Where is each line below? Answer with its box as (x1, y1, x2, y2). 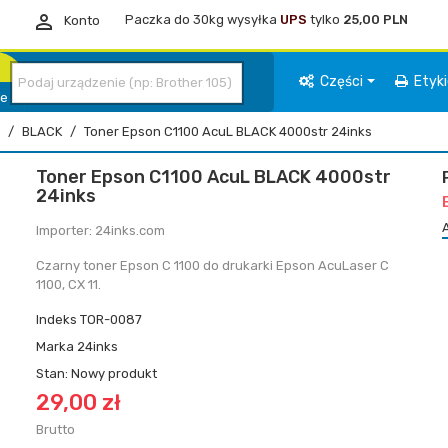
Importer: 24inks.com (35, 223, 165, 238)
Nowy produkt (70, 366, 157, 381)
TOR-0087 (79, 312, 142, 327)
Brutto (35, 422, 75, 437)
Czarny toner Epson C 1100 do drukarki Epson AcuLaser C (35, 258, 389, 273)
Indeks (35, 312, 77, 327)
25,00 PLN (342, 12, 408, 27)
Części (317, 73, 367, 90)
